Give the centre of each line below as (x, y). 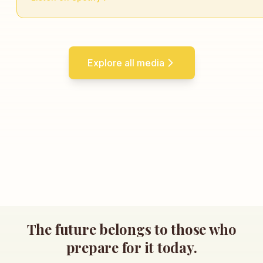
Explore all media (126, 63)
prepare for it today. (131, 247)
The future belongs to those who (131, 229)
